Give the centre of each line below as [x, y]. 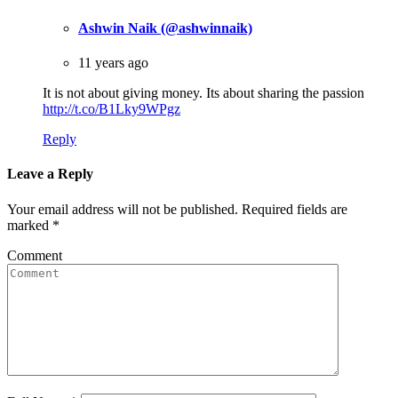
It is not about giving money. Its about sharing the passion [203, 93]
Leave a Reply [50, 174]
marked [30, 225]
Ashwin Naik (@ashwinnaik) [165, 28]
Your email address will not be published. [123, 209]
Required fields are [295, 209]
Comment [35, 255]
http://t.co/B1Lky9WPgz [111, 109]
